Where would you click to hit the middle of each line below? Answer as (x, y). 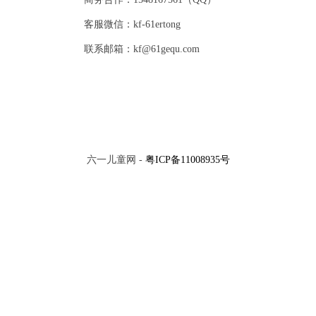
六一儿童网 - (116, 159)
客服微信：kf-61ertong (132, 24)
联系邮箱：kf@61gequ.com (142, 49)
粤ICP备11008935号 (187, 159)
